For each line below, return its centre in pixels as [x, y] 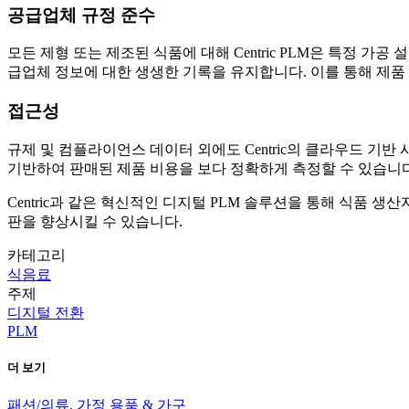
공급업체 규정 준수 [81, 15]
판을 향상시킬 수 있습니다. [95, 221]
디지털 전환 [46, 312]
